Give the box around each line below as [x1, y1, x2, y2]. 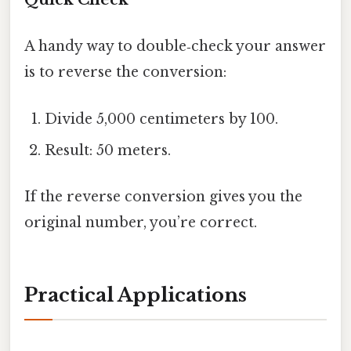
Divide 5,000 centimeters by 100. [45, 110, 279, 128]
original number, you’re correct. [24, 213, 257, 231]
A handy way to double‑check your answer [24, 38, 326, 56]
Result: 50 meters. [45, 141, 172, 159]
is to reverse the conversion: [24, 63, 226, 81]
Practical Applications [24, 283, 247, 306]
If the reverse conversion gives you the [24, 187, 302, 205]
